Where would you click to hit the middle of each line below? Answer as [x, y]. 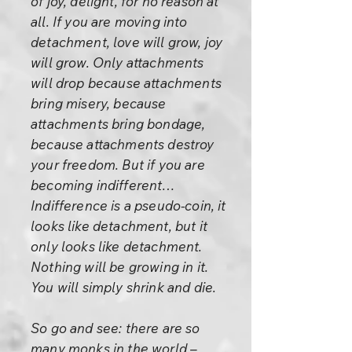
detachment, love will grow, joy [127, 42]
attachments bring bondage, [118, 124]
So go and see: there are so [115, 328]
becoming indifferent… [103, 185]
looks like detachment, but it [119, 226]
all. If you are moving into [109, 22]
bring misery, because [99, 103]
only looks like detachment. [117, 246]
